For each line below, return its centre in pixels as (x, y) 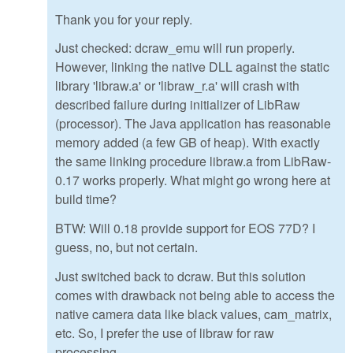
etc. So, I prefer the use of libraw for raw (165, 333)
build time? (86, 199)
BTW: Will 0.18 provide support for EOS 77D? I (185, 229)
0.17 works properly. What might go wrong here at (193, 180)
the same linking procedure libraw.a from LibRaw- (193, 162)
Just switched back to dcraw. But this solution (180, 277)
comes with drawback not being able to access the (195, 295)
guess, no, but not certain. (126, 247)
